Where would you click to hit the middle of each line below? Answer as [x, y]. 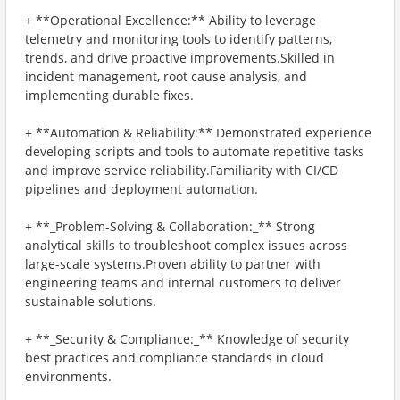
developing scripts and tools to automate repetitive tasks [195, 151]
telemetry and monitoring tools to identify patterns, [179, 39]
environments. [68, 376]
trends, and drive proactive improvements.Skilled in [180, 58]
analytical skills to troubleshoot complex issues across [186, 245]
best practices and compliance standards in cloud [175, 358]
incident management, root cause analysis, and [166, 76]
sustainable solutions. [91, 301]
